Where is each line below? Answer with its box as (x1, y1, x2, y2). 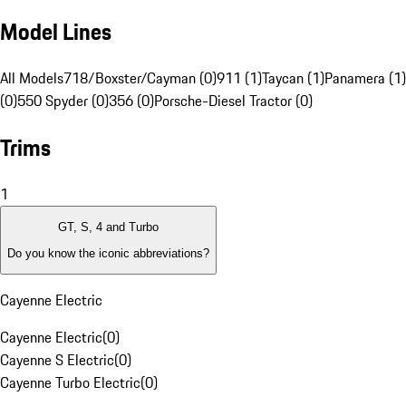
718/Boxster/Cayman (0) (63, 67, 217, 90)
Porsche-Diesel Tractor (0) (154, 90, 313, 112)
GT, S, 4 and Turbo (58, 220, 159, 235)
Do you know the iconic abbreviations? (7, 246, 209, 260)
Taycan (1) (262, 67, 324, 90)
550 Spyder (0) (17, 90, 109, 112)
